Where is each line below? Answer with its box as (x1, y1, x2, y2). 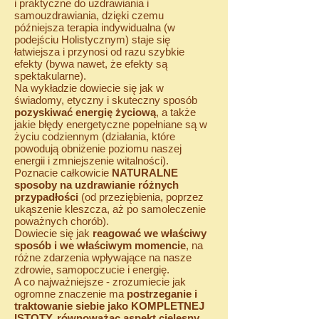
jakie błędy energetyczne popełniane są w (14, 118, 207, 130)
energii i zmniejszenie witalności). (14, 155, 169, 167)
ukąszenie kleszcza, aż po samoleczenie (14, 203, 206, 215)
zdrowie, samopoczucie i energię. (14, 263, 169, 276)
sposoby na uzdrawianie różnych (14, 179, 179, 191)
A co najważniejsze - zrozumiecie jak (14, 276, 186, 288)
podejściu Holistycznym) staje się (14, 33, 170, 46)
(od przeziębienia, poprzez (78, 191, 204, 203)
